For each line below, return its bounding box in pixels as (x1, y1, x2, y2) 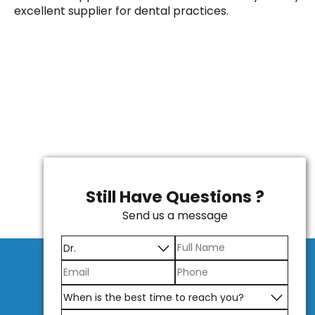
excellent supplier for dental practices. (14, 3, 229, 20)
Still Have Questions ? (85, 185, 264, 208)
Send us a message (122, 207, 228, 224)
